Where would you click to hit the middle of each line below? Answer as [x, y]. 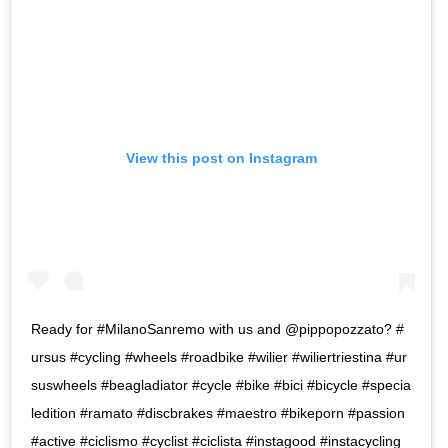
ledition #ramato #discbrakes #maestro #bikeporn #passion [218, 413]
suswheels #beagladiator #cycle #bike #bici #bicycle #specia [221, 385]
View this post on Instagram [221, 157]
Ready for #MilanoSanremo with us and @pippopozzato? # [217, 329]
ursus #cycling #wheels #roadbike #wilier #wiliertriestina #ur [219, 357]
